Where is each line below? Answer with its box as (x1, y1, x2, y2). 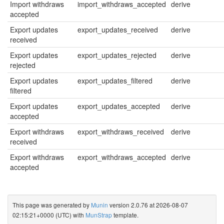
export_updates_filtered (77, 75, 152, 86)
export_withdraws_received (77, 126, 164, 137)
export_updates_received (77, 24, 158, 35)
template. (112, 210, 138, 219)
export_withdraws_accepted (77, 152, 166, 162)
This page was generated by (12, 200, 91, 209)
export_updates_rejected (77, 50, 156, 60)
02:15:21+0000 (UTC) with (12, 210, 85, 219)
